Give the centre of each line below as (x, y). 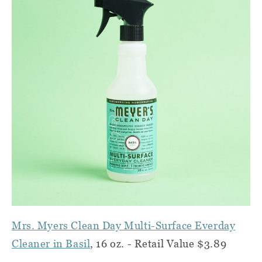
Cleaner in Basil (51, 244)
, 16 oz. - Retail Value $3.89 (158, 244)
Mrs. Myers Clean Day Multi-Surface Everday (124, 226)
